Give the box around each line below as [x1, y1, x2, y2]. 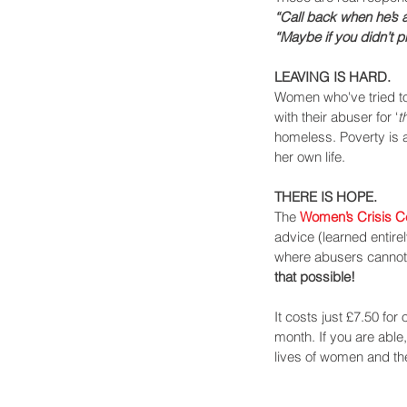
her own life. [274, 148, 345, 166]
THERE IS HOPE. [274, 188, 377, 206]
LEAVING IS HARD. [274, 68, 391, 86]
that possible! [274, 268, 355, 286]
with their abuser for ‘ [274, 108, 398, 126]
